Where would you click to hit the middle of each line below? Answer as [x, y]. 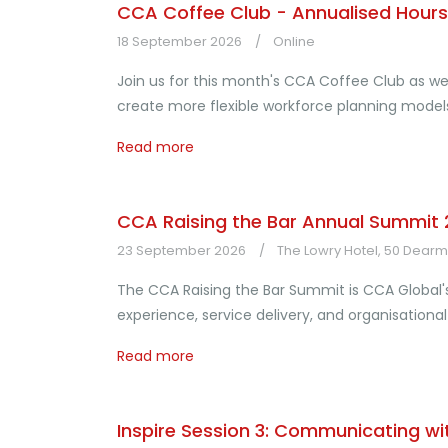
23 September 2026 [181, 250]
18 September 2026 [179, 41]
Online [294, 41]
